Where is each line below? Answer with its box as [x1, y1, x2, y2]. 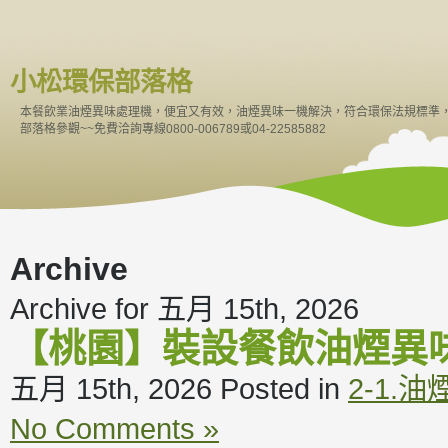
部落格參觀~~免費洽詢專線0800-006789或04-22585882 [20, 122, 326, 136]
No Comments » [10, 412, 219, 445]
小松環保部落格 [10, 67, 192, 97]
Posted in [220, 372, 348, 405]
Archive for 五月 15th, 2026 [10, 292, 359, 325]
